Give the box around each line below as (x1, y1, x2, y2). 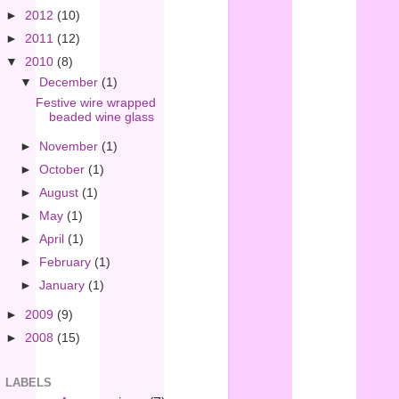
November (39, 139, 102, 153)
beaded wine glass (48, 110, 154, 124)
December (39, 76, 102, 89)
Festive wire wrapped (35, 95, 156, 110)
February (39, 256, 95, 270)
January (39, 279, 89, 293)
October (39, 162, 89, 176)
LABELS (5, 375, 52, 389)
